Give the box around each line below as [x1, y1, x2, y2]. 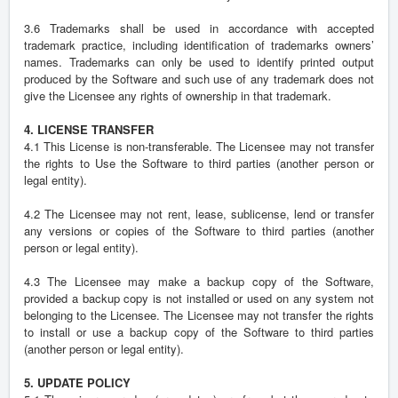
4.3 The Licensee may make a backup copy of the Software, [24, 273, 374, 291]
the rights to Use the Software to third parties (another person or [24, 155, 374, 172]
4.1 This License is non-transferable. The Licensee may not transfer [24, 138, 374, 155]
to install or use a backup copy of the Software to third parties [24, 323, 374, 341]
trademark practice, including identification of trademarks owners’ [24, 36, 374, 54]
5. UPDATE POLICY [24, 374, 131, 392]
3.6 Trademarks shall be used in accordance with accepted [24, 20, 374, 37]
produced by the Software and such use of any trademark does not [24, 70, 374, 88]
